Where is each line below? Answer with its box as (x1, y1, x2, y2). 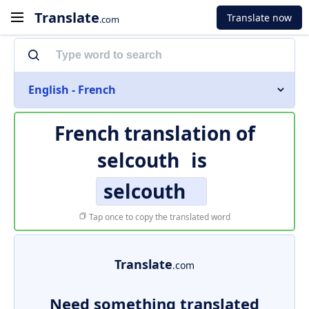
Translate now (227, 10, 292, 24)
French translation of (54, 120, 255, 146)
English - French (28, 82, 116, 97)
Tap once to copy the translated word (87, 211, 230, 223)
